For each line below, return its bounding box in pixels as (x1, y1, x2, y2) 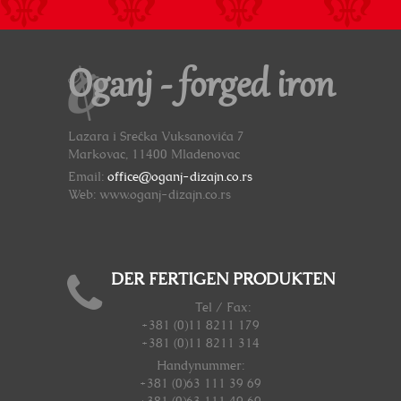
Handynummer (157, 360, 242, 373)
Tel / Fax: (194, 302, 251, 315)
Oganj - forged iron (67, 65, 334, 111)
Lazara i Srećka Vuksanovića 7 (67, 131, 244, 144)
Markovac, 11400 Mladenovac (67, 149, 240, 162)
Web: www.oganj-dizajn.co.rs (67, 189, 231, 202)
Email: (67, 171, 107, 184)
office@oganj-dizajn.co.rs (107, 171, 252, 184)
